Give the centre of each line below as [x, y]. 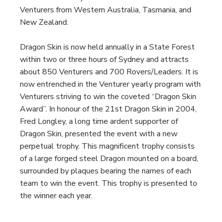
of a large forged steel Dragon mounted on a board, [109, 159]
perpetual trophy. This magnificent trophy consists [107, 146]
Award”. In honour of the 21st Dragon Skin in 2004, [109, 109]
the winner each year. [57, 196]
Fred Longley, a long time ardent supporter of [99, 122]
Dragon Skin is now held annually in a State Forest [107, 47]
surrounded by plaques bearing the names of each [106, 171]
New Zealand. [44, 23]
